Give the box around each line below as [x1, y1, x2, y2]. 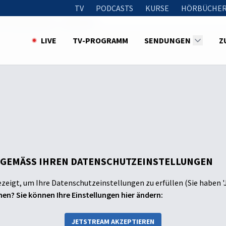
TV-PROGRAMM [72, 35, 128, 45]
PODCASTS [96, 3, 133, 13]
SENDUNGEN [144, 35, 191, 45]
